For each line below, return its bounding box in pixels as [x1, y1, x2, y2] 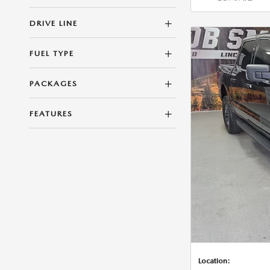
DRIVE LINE [30, 19, 78, 28]
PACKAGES [30, 79, 78, 88]
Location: [198, 256, 230, 266]
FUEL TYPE [30, 49, 74, 58]
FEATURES [30, 109, 73, 118]
